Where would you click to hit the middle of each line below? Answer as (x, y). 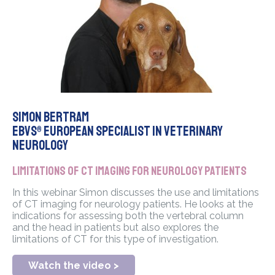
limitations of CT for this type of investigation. (115, 239)
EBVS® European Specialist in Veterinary (118, 132)
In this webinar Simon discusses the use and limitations (136, 193)
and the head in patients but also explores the (115, 228)
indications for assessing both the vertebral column (128, 216)
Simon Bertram (51, 118)
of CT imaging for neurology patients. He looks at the (133, 204)
